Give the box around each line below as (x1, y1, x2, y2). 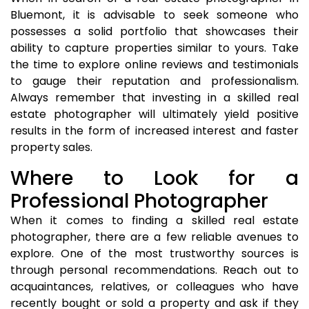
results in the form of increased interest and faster (10, 123, 299, 139)
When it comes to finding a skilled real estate (10, 212, 299, 228)
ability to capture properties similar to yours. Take (10, 40, 299, 56)
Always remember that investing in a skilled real (10, 90, 299, 106)
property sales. (10, 139, 92, 155)
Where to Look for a (10, 165, 299, 192)
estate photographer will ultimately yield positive (10, 106, 299, 122)
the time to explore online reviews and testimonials (10, 57, 299, 72)
